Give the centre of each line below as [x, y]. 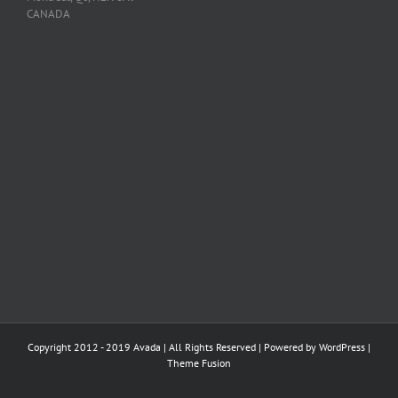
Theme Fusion [199, 362]
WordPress [342, 346]
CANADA [48, 13]
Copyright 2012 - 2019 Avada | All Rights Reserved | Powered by [173, 346]
